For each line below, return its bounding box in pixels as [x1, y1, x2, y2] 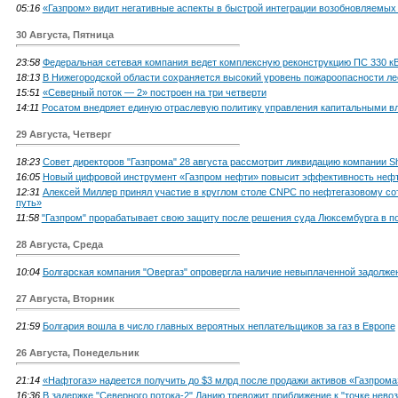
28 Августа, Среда [15, 238, 103, 250]
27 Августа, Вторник [15, 292, 115, 304]
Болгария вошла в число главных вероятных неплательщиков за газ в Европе [42, 320, 395, 331]
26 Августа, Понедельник [15, 346, 139, 358]
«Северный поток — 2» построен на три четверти [42, 86, 267, 98]
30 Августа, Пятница [15, 28, 114, 40]
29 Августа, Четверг [15, 128, 112, 139]
